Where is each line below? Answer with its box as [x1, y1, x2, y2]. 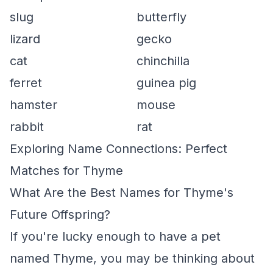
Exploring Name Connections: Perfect [10, 141, 227, 156]
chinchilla [136, 54, 190, 68]
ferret [10, 76, 42, 90]
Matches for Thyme [10, 163, 123, 178]
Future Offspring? [10, 207, 110, 222]
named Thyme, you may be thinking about [10, 251, 255, 266]
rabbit [10, 119, 44, 134]
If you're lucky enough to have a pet [10, 229, 221, 244]
